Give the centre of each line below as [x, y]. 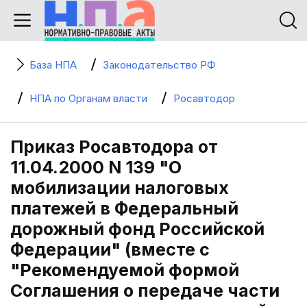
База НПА [53, 65]
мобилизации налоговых [120, 188]
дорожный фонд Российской [137, 229]
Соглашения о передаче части [145, 291]
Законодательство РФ [159, 65]
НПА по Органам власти [88, 98]
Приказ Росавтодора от [114, 147]
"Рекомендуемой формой [125, 270]
